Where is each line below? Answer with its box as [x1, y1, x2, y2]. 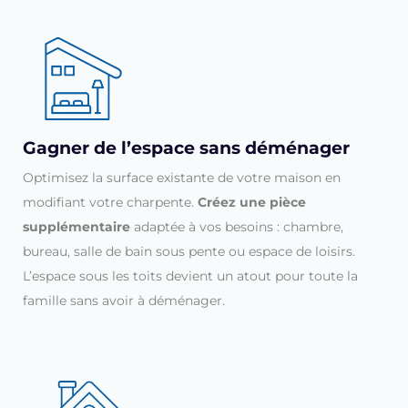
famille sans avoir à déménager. [23, 292, 225, 309]
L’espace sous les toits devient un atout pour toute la [23, 268, 358, 284]
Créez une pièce [198, 194, 306, 210]
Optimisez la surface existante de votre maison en [23, 169, 341, 186]
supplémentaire [23, 219, 130, 235]
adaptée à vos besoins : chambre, [130, 219, 343, 235]
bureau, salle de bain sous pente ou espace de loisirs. [23, 243, 355, 260]
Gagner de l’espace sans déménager [23, 138, 350, 158]
